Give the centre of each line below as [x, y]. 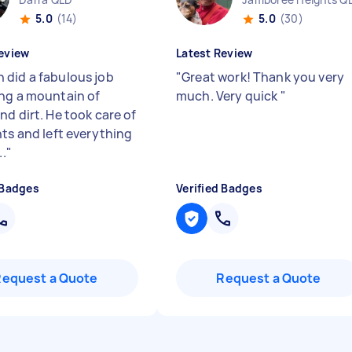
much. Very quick [228, 96]
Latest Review [214, 53]
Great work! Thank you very [263, 77]
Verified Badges [219, 188]
